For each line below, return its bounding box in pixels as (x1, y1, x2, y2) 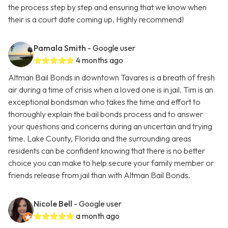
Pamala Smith (34, 43, 86, 53)
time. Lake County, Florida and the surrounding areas (8, 133, 191, 144)
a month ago (76, 211, 120, 221)
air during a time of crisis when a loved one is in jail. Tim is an (8, 84, 213, 95)
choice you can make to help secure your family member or (8, 158, 214, 168)
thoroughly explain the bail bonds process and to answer (8, 109, 203, 120)
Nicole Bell (34, 198, 72, 209)
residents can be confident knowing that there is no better (8, 146, 205, 156)
